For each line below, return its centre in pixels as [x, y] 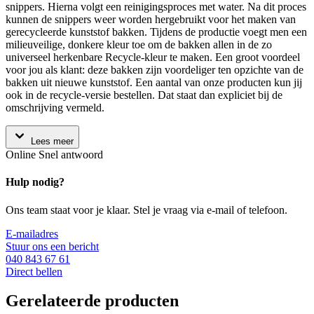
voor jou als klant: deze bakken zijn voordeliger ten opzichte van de [155, 69]
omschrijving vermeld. [55, 107]
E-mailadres [32, 233]
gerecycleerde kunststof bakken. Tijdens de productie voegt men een [156, 32]
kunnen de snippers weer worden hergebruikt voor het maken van [151, 19]
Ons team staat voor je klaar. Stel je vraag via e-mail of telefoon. [146, 210]
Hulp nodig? [35, 182]
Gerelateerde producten [92, 301]
